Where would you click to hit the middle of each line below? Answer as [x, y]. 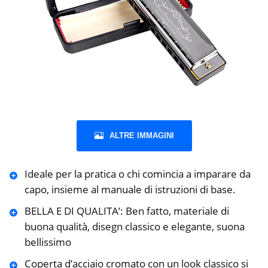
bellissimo [48, 242]
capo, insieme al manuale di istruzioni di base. [130, 189]
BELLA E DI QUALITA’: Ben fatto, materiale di [127, 211]
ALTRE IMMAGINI [141, 135]
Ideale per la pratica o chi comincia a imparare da [137, 173]
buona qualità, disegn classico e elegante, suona [134, 226]
